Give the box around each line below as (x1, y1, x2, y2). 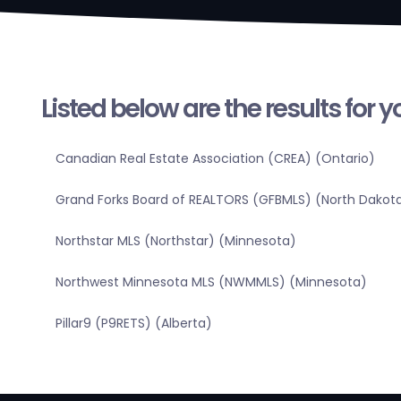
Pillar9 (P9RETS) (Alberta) (55, 314, 212, 333)
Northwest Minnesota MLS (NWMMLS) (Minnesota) (55, 273, 367, 292)
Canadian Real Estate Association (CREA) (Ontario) (55, 149, 375, 168)
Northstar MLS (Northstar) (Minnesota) (55, 232, 296, 251)
